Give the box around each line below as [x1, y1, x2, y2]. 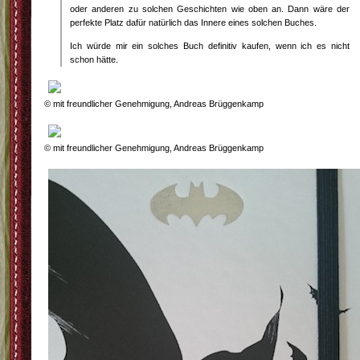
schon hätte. [70, 55, 118, 64]
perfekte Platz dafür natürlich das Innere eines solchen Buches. [70, 18, 317, 27]
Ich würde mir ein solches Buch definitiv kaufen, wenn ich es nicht [70, 41, 350, 51]
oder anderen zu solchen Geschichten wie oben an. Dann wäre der [70, 4, 350, 14]
